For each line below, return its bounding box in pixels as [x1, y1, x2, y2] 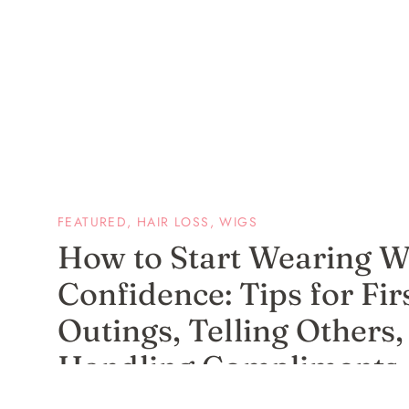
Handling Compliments [58, 348, 399, 386]
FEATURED [58, 213, 128, 231]
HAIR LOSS [137, 213, 210, 231]
